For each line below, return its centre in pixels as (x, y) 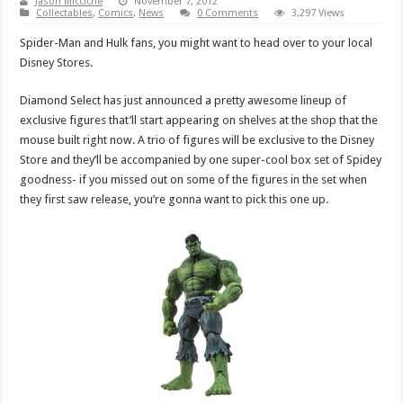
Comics (116, 13)
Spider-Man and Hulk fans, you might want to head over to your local (197, 42)
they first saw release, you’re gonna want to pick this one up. (175, 199)
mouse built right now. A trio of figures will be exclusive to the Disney (197, 139)
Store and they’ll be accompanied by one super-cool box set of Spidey (201, 159)
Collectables (65, 13)
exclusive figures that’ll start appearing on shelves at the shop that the (199, 120)
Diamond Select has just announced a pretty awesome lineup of (184, 100)
